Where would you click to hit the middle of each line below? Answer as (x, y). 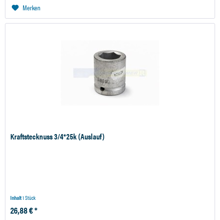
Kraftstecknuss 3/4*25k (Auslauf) (58, 137)
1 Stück (29, 198)
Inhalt (17, 198)
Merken (32, 8)
